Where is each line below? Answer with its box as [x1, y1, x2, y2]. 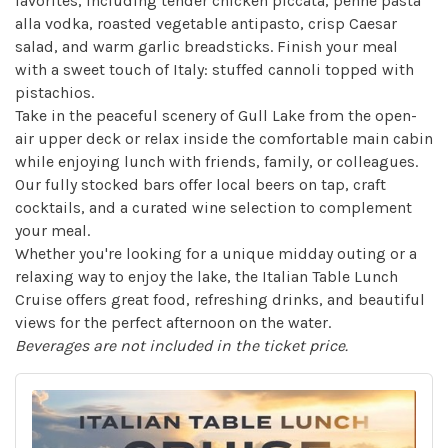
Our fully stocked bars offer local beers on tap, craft [15, 175, 386, 194]
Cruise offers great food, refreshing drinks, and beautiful [15, 290, 425, 309]
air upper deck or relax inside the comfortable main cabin [15, 129, 433, 148]
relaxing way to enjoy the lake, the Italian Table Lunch [15, 267, 398, 286]
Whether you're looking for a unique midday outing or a [15, 244, 417, 263]
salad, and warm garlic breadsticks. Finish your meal [15, 37, 398, 56]
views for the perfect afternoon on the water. [15, 313, 331, 332]
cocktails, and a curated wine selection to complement [15, 198, 412, 217]
